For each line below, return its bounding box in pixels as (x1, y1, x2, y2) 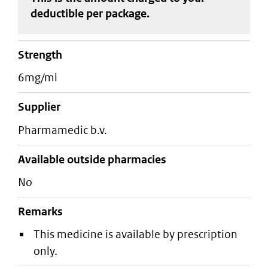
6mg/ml (25, 71, 57, 85)
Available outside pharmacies (18, 152, 166, 166)
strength (25, 48, 62, 62)
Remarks (18, 205, 63, 219)
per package (86, 6, 147, 20)
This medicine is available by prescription (33, 227, 237, 242)
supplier (25, 100, 60, 114)
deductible (30, 6, 86, 20)
